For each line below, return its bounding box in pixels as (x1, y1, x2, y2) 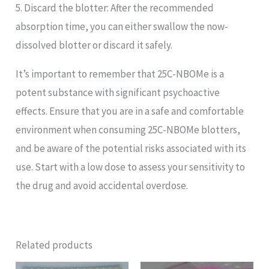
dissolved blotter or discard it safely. (16, 38, 173, 52)
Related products (16, 238, 93, 252)
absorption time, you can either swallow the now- (16, 19, 229, 33)
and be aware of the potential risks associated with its (16, 141, 247, 155)
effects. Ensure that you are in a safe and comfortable (16, 104, 244, 118)
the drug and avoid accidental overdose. (16, 178, 189, 192)
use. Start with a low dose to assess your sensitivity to (16, 160, 246, 174)
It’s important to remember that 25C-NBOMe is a (16, 67, 225, 80)
